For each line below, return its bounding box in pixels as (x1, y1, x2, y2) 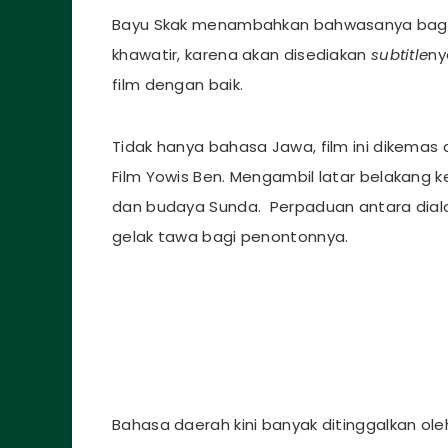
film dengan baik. (112, 74, 244, 96)
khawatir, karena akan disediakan (112, 44, 371, 66)
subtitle (370, 44, 429, 66)
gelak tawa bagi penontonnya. (112, 226, 349, 248)
